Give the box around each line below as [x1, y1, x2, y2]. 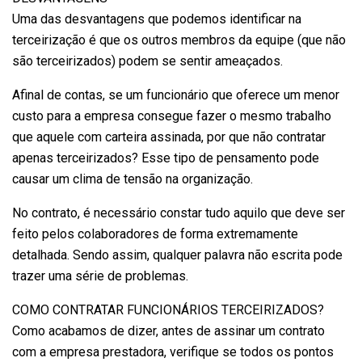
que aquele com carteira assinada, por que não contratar [12, 128, 326, 145]
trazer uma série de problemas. [12, 267, 188, 284]
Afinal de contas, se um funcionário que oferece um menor [12, 86, 339, 103]
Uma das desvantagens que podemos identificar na [12, 11, 301, 27]
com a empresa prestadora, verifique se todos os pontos [12, 343, 334, 360]
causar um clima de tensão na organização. [12, 170, 253, 187]
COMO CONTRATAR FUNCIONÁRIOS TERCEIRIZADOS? [12, 301, 324, 318]
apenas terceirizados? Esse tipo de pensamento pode [12, 149, 319, 166]
